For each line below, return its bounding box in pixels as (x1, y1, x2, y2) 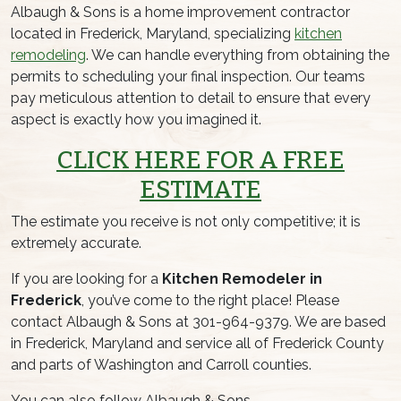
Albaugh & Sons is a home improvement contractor (11, 3, 350, 21)
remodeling (11, 46, 86, 64)
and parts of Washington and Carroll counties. (11, 355, 311, 373)
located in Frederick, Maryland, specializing (11, 24, 294, 42)
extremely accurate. (11, 234, 141, 252)
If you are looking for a (11, 269, 162, 287)
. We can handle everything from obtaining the (86, 46, 389, 64)
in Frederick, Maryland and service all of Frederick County (11, 334, 384, 352)
